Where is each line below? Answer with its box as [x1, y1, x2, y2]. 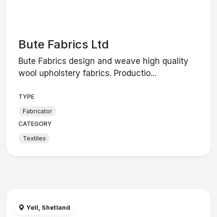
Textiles [22, 134, 46, 142]
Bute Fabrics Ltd [18, 37, 109, 51]
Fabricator [22, 107, 52, 115]
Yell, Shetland [25, 204, 71, 212]
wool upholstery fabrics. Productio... [18, 68, 157, 78]
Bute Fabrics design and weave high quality [18, 56, 189, 66]
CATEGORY [18, 120, 52, 128]
